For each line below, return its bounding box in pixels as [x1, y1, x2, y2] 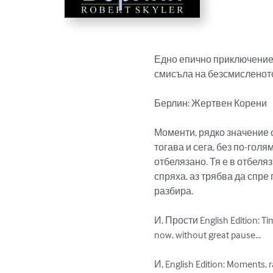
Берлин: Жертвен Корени [154, 97, 268, 110]
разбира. [154, 185, 194, 197]
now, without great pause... [154, 229, 261, 241]
